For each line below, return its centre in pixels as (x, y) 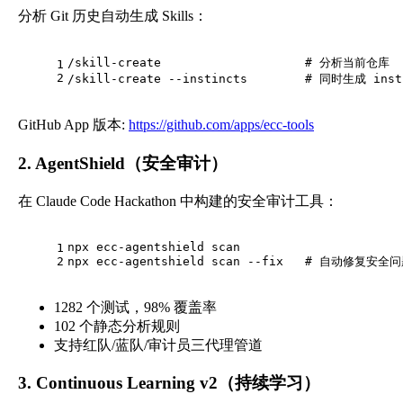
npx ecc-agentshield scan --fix (186, 261)
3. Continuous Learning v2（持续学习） (169, 383)
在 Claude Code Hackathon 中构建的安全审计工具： (178, 201)
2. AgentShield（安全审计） (123, 164)
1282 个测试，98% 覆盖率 (135, 307)
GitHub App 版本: (73, 125)
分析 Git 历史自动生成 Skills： (113, 16)
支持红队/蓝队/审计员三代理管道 (158, 345)
